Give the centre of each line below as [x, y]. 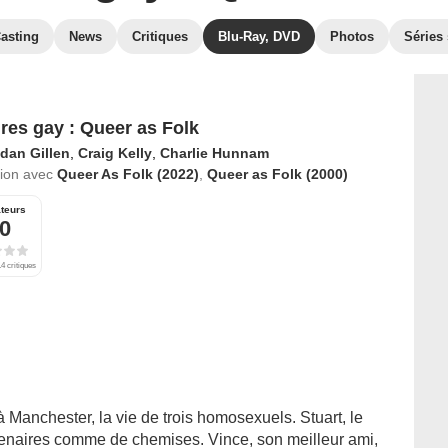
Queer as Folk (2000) [277, 174]
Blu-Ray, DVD [259, 36]
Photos [352, 36]
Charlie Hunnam [214, 153]
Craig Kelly [114, 153]
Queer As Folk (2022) [127, 174]
